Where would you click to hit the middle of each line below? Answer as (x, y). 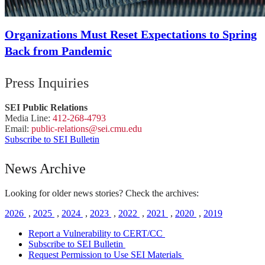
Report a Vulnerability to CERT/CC (96, 233)
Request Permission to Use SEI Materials (105, 254)
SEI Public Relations (46, 107)
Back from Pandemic (58, 51)
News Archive (45, 168)
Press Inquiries (47, 83)
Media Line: (29, 118)
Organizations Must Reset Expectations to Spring (131, 34)
